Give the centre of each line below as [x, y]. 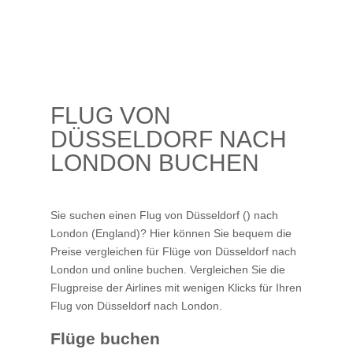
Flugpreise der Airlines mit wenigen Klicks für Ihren [176, 288]
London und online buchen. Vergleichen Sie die [168, 270]
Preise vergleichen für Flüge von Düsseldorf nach [173, 252]
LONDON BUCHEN [155, 163]
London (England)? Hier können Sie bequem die [171, 234]
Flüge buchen [105, 338]
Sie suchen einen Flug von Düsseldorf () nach [164, 216]
